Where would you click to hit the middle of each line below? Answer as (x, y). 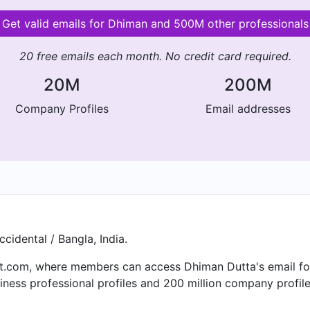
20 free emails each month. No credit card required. (155, 56)
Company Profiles (62, 109)
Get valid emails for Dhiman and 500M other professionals (155, 24)
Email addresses (248, 109)
